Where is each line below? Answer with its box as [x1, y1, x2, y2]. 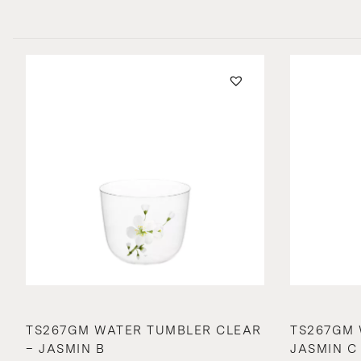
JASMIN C [290, 342, 357, 357]
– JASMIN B [26, 342, 105, 357]
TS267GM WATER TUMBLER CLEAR [26, 323, 262, 338]
